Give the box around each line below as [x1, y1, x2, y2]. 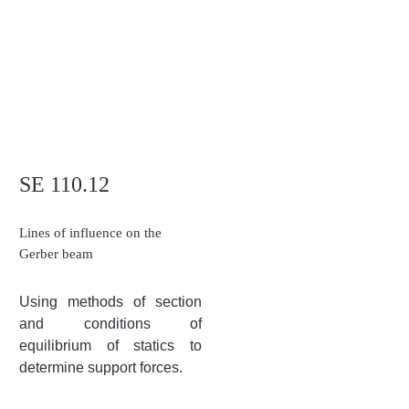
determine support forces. [19, 359, 183, 375]
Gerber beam [19, 246, 93, 261]
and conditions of [19, 315, 202, 331]
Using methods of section [19, 293, 202, 309]
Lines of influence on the [19, 225, 162, 240]
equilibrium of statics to [19, 337, 202, 353]
